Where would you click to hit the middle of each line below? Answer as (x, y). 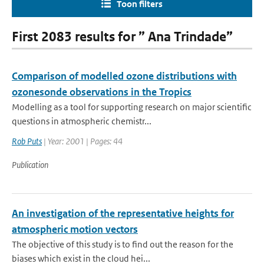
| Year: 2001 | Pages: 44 (82, 141)
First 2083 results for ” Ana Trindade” (122, 37)
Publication (30, 165)
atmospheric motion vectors (75, 229)
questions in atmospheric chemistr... (82, 121)
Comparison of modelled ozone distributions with (124, 76)
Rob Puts (27, 141)
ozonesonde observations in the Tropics (102, 92)
